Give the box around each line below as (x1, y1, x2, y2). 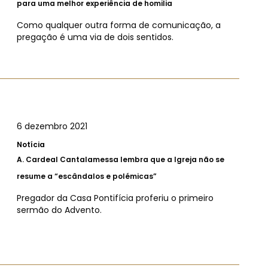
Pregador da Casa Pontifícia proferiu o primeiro (17, 192, 214, 205)
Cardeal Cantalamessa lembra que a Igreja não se (26, 154, 224, 165)
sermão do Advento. (17, 204, 102, 217)
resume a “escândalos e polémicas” (17, 171, 157, 182)
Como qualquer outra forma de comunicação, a (17, 19, 221, 31)
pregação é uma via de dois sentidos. (17, 31, 173, 43)
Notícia (17, 139, 45, 150)
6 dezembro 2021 (17, 120, 87, 133)
